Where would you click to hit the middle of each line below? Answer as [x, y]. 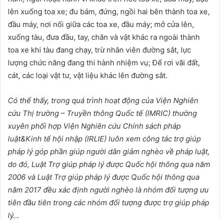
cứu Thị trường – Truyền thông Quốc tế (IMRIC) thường [102, 113]
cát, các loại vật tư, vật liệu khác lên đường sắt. [88, 76]
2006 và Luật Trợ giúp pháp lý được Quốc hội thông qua [104, 177]
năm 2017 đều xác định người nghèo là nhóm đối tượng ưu [108, 190]
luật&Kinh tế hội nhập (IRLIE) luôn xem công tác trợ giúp [104, 139]
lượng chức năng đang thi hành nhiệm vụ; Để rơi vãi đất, [104, 63]
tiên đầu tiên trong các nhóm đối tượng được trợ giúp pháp [109, 203]
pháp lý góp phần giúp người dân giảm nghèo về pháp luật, [109, 152]
